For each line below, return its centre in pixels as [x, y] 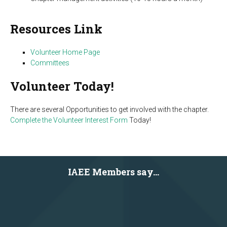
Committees [50, 63]
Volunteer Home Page [65, 52]
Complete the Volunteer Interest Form [69, 120]
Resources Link [56, 29]
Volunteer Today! [62, 86]
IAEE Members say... [113, 172]
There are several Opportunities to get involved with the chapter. [109, 109]
